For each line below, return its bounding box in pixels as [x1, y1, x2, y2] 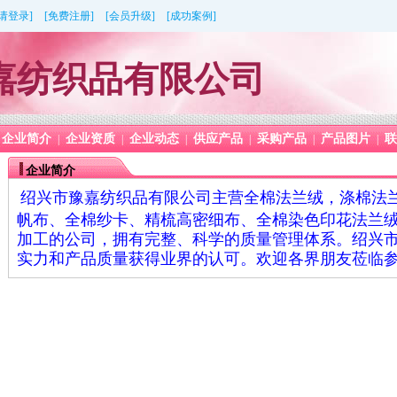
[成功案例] [167, 10, 216, 22]
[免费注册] [44, 10, 94, 22]
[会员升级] [105, 10, 155, 22]
